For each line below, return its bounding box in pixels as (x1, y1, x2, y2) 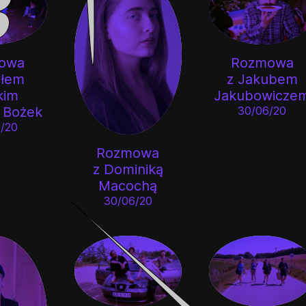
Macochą (98, 177, 158, 194)
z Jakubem (226, 71, 298, 88)
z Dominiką (92, 161, 163, 178)
